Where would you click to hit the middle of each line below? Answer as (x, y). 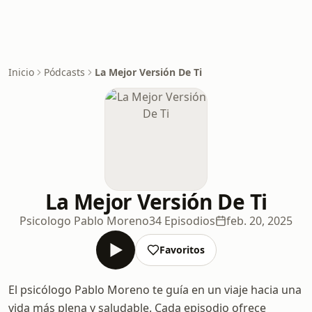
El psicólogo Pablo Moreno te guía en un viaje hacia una (155, 290)
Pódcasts (64, 72)
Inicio (21, 72)
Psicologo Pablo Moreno (84, 221)
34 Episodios (182, 221)
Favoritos (182, 250)
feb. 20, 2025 (259, 221)
